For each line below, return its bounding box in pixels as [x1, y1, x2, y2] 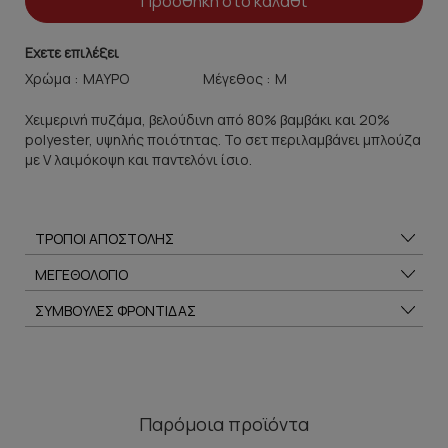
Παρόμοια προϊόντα [139, 412, 309, 437]
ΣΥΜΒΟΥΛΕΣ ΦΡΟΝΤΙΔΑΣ [35, 301, 196, 321]
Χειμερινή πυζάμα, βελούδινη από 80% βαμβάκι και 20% [25, 110, 390, 130]
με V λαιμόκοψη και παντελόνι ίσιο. [25, 150, 252, 170]
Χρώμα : [25, 69, 81, 89]
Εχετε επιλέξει [25, 43, 119, 63]
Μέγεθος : [200, 69, 274, 89]
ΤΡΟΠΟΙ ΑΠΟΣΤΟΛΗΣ [35, 229, 174, 249]
